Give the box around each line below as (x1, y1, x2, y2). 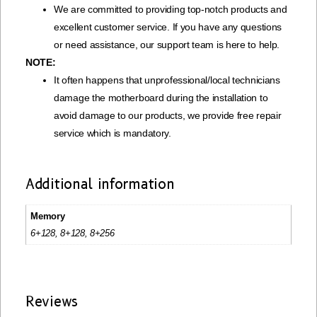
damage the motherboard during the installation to (54, 92, 268, 104)
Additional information (25, 175, 175, 195)
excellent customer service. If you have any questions (54, 21, 282, 33)
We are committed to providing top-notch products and (54, 4, 287, 16)
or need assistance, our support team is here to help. (54, 39, 280, 51)
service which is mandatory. (54, 127, 171, 139)
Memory (30, 211, 65, 221)
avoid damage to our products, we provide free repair (54, 110, 282, 122)
